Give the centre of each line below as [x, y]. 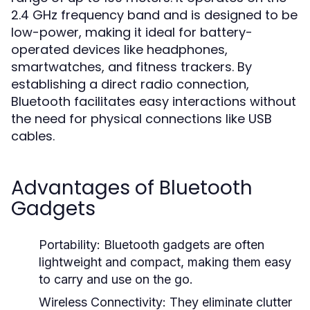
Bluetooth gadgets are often [182, 245]
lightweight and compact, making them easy [165, 262]
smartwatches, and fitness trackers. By [131, 67]
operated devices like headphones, [119, 49]
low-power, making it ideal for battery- [132, 32]
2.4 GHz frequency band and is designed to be [154, 15]
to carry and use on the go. [116, 279]
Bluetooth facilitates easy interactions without [154, 101]
